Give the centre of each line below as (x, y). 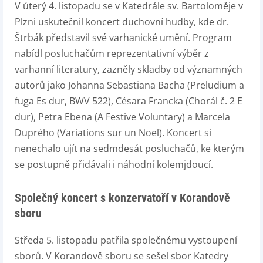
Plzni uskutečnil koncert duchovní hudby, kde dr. (122, 21)
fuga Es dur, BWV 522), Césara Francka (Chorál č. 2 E (129, 101)
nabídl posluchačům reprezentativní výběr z (112, 53)
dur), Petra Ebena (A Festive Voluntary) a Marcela (122, 117)
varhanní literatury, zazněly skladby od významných (129, 69)
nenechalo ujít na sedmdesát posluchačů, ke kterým (129, 148)
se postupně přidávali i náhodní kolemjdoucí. (114, 164)
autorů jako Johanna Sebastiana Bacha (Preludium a (129, 85)
